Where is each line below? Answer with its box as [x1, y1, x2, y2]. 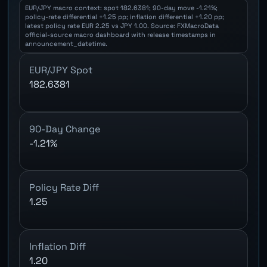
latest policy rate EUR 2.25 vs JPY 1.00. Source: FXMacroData [24, 21, 219, 30]
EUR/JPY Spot [29, 64, 93, 77]
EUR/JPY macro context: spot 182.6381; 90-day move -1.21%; [24, 4, 218, 13]
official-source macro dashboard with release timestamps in [24, 30, 216, 39]
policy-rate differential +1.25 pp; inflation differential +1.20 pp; [24, 13, 224, 21]
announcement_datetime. [24, 39, 107, 48]
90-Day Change [29, 122, 101, 135]
